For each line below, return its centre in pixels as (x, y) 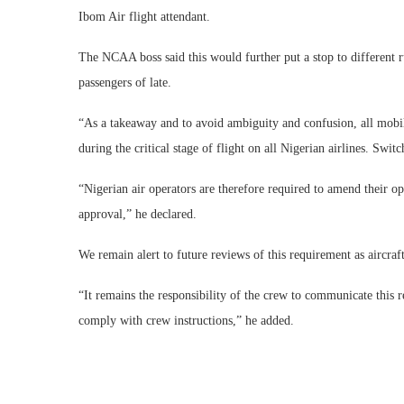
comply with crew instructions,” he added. (186, 321)
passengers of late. (125, 83)
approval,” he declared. (138, 214)
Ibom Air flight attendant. (144, 17)
